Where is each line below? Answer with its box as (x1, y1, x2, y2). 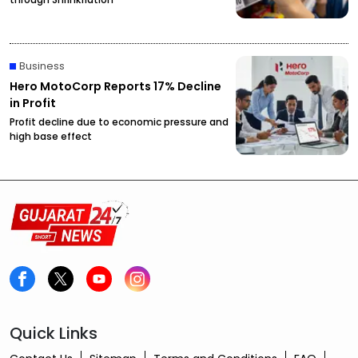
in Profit (10, 95, 56, 112)
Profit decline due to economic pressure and (10, 115, 229, 129)
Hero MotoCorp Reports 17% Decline (10, 78, 221, 95)
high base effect (10, 129, 92, 144)
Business (19, 58, 65, 74)
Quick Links (10, 322, 97, 345)
